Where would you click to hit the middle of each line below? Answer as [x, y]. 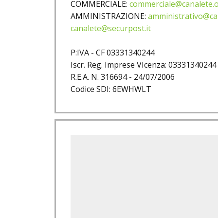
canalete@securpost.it [111, 28]
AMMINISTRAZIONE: [109, 16]
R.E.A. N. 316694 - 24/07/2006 [123, 77]
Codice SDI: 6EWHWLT [111, 89]
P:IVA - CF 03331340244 [113, 53]
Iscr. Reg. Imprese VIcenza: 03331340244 [144, 65]
